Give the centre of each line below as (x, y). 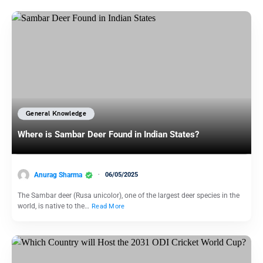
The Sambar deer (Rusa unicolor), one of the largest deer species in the (129, 196)
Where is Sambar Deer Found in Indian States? (108, 135)
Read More (108, 207)
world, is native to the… (54, 206)
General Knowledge (56, 114)
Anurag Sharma (58, 175)
